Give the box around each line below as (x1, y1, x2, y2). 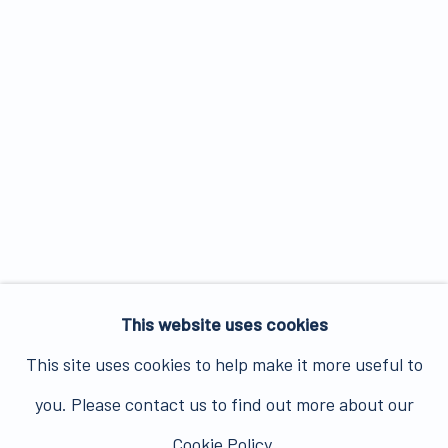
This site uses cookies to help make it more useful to (25, 353, 423, 375)
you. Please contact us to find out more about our (34, 393, 414, 415)
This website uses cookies (120, 313, 328, 335)
